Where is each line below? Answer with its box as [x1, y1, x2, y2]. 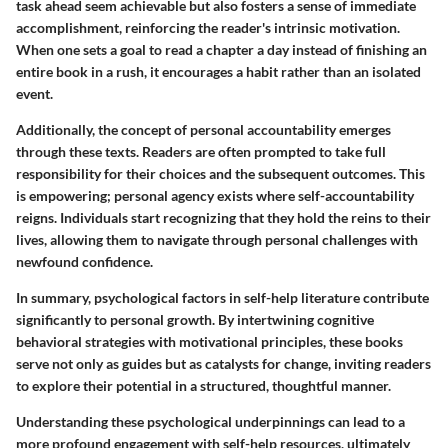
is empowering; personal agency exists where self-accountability [16, 187, 414, 205]
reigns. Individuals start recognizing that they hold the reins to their [16, 209, 431, 227]
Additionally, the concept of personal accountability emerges [16, 121, 391, 139]
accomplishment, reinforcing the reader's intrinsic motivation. [16, 19, 400, 37]
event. [16, 85, 53, 103]
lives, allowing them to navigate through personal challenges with [16, 231, 418, 249]
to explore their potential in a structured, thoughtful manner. [16, 377, 391, 395]
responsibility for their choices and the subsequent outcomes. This [16, 165, 425, 183]
